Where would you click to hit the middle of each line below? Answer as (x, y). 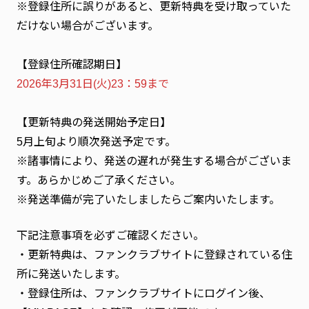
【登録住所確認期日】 (72, 64)
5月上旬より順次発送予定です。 (96, 141)
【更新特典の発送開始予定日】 (94, 122)
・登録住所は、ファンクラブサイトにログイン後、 (143, 293)
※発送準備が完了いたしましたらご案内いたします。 (148, 199)
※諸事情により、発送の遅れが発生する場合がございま (154, 161)
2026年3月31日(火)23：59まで (93, 83)
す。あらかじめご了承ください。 (99, 180)
